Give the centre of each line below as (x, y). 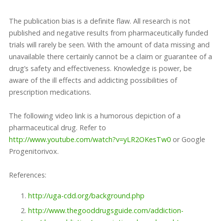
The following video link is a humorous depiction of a (94, 116)
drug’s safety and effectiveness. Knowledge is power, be (100, 69)
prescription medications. (50, 92)
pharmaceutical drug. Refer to (57, 128)
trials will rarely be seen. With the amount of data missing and (109, 45)
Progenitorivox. (34, 151)
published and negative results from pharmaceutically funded (108, 33)
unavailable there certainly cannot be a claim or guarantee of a (110, 57)
